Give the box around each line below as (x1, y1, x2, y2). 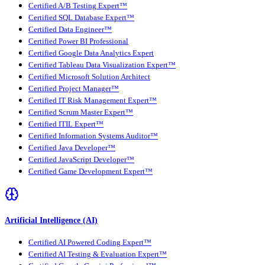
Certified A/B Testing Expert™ (28, 2, 127, 11)
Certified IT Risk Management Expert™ (28, 96, 157, 105)
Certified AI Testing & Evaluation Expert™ (28, 250, 167, 258)
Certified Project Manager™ (28, 85, 119, 93)
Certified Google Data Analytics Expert (28, 49, 154, 58)
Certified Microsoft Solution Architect (28, 73, 150, 82)
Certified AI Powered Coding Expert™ (28, 238, 151, 247)
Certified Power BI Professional (28, 37, 128, 46)
